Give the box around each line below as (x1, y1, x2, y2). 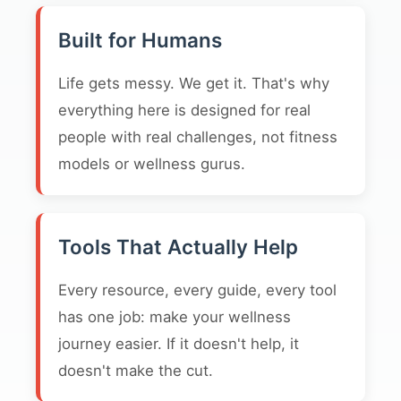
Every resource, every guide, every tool (58, 281, 337, 299)
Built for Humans (58, 28, 222, 52)
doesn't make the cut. (58, 362, 213, 380)
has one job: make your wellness (58, 308, 291, 326)
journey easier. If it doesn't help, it (58, 335, 299, 353)
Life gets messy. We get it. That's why (58, 74, 329, 92)
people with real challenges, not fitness (58, 128, 337, 146)
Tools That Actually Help (58, 235, 298, 259)
